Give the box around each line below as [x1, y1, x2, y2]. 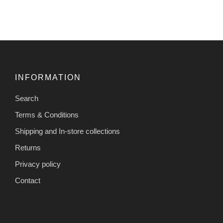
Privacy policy [15, 160, 61, 168]
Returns [15, 143, 41, 152]
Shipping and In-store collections [15, 127, 120, 135]
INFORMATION [15, 73, 81, 82]
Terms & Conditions [15, 111, 79, 119]
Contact [15, 176, 40, 185]
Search [15, 94, 38, 103]
